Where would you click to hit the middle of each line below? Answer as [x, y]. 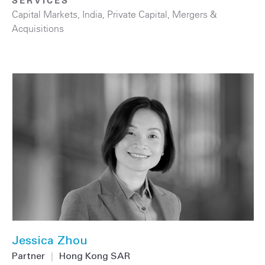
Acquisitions [38, 29]
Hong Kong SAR [95, 257]
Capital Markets [45, 14]
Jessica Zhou [50, 242]
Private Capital [137, 14]
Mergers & [195, 14]
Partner [28, 257]
